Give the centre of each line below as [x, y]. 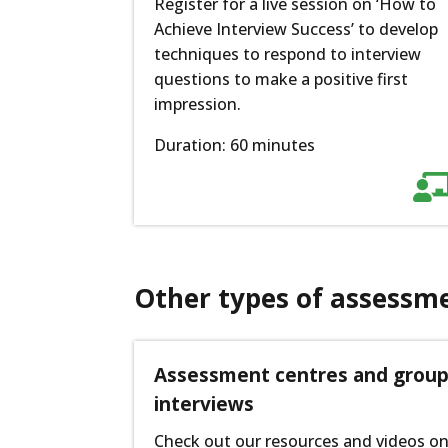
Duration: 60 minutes [235, 145]
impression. [198, 104]
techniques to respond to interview [288, 54]
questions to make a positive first [281, 79]
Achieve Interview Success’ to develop [296, 29]
